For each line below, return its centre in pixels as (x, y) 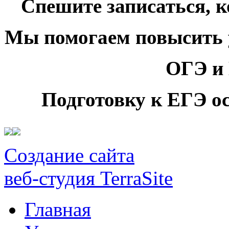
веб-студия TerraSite (88, 178)
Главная (58, 210)
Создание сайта (69, 155)
